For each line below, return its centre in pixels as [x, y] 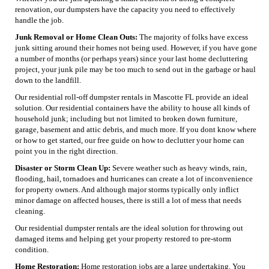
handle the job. [39, 20]
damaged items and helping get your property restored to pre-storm [123, 238]
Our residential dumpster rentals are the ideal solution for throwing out [129, 228]
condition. [32, 249]
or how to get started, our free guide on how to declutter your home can [130, 140]
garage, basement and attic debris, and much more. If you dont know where [136, 129]
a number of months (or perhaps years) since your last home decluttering [131, 58]
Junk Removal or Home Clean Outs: [76, 37]
